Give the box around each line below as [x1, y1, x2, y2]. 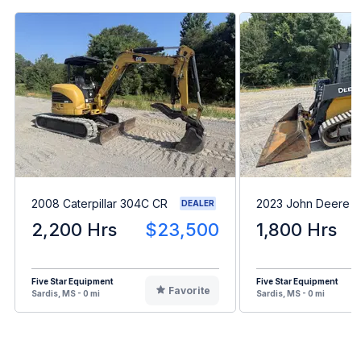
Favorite [168, 284, 210, 297]
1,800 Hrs [256, 219, 337, 241]
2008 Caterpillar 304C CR [31, 196, 168, 210]
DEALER [181, 198, 214, 209]
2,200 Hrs [31, 219, 117, 241]
